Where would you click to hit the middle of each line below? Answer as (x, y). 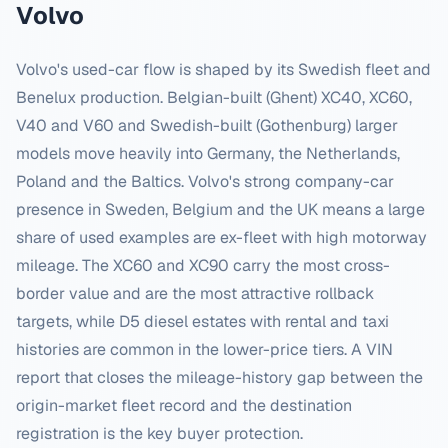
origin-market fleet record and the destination (184, 405)
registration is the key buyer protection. (159, 433)
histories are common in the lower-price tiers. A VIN (204, 349)
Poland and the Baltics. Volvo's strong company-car (205, 181)
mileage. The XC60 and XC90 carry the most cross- (203, 265)
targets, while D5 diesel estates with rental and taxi (202, 321)
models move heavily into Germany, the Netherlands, (208, 153)
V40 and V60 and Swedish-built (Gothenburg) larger (207, 125)
